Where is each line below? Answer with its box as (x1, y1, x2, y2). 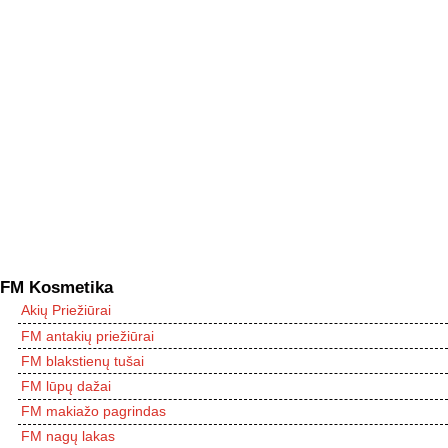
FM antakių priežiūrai (21, 327, 154, 344)
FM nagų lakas (21, 428, 115, 445)
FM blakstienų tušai (21, 352, 144, 369)
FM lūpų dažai (21, 378, 111, 394)
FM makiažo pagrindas (21, 403, 166, 420)
